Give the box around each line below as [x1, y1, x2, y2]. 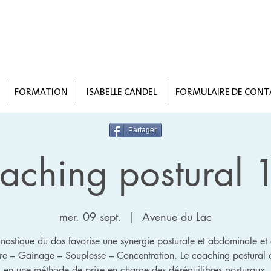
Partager [128, 126, 157, 134]
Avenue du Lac [142, 209, 212, 224]
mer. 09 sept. [59, 209, 122, 224]
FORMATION [15, 85, 68, 98]
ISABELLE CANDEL [87, 85, 157, 98]
